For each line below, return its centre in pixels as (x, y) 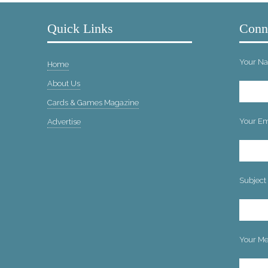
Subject (252, 180)
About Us (63, 83)
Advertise (64, 121)
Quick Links (80, 28)
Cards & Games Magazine (93, 102)
